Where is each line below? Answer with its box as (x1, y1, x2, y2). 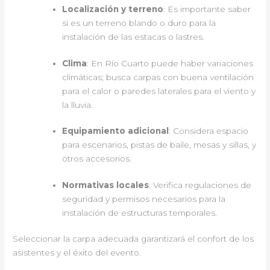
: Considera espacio (169, 126, 249, 136)
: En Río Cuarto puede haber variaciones (87, 58, 254, 68)
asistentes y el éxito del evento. (13, 248, 142, 258)
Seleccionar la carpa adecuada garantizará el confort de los (13, 234, 254, 244)
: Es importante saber (163, 4, 251, 14)
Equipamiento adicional (62, 126, 169, 136)
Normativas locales (62, 180, 149, 190)
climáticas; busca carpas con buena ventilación (62, 72, 254, 82)
